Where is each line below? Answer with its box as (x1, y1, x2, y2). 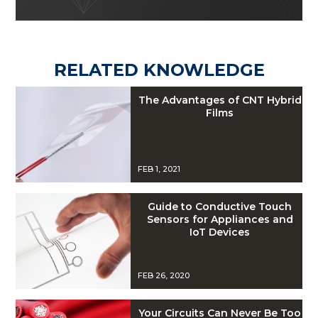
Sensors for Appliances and (146, 213, 293, 226)
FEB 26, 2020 (137, 270, 190, 280)
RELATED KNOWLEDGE (53, 59, 265, 80)
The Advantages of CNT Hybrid (138, 94, 302, 106)
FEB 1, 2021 (137, 164, 180, 174)
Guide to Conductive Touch (148, 200, 292, 213)
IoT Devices (190, 226, 251, 238)
